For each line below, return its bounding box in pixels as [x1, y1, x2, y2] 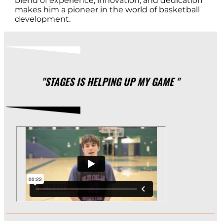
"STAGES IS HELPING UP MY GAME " [41, 74, 180, 89]
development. [14, 14, 71, 24]
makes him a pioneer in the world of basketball [14, 5, 200, 15]
